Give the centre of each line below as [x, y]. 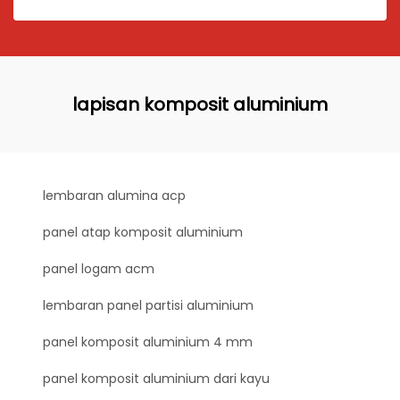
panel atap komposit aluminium [143, 232]
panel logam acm [99, 269]
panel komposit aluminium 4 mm [148, 342]
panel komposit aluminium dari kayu [156, 379]
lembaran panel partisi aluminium [148, 305]
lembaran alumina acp [114, 196]
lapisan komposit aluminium [200, 104]
